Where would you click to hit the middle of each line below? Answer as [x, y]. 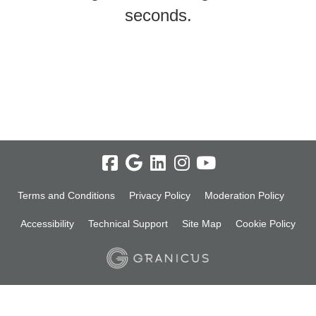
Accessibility [47, 223]
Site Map [202, 223]
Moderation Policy [244, 195]
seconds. [158, 15]
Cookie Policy [266, 223]
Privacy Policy [160, 195]
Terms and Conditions [66, 195]
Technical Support [128, 223]
